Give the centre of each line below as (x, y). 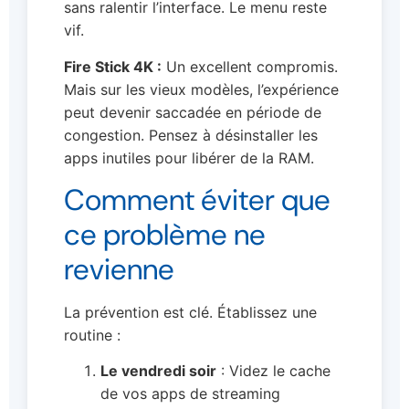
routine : (92, 335)
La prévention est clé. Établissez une (190, 312)
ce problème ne (165, 234)
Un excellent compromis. (250, 66)
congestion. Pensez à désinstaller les (191, 135)
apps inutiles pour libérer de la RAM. (189, 157)
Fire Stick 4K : (113, 66)
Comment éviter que (197, 199)
